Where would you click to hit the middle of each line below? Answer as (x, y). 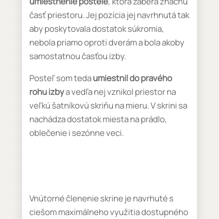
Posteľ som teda (61, 78)
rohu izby (46, 92)
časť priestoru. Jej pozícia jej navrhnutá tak (109, 15)
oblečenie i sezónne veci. (76, 133)
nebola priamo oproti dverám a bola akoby (107, 42)
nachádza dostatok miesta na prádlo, (98, 119)
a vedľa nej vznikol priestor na (120, 92)
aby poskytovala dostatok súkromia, (97, 29)
